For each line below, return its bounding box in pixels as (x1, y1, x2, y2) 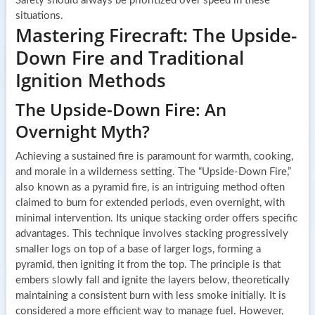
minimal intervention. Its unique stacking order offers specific (15, 212, 297, 224)
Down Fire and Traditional (15, 44, 244, 70)
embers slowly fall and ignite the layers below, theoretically (15, 274, 290, 285)
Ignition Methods (15, 67, 166, 93)
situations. (15, 10, 63, 21)
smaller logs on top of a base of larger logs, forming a (15, 243, 261, 255)
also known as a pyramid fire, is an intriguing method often (15, 181, 285, 193)
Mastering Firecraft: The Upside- (15, 22, 297, 48)
